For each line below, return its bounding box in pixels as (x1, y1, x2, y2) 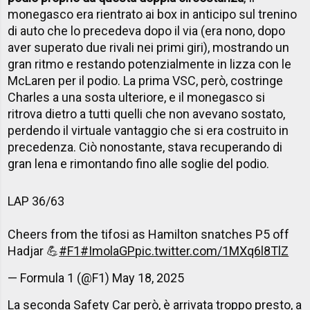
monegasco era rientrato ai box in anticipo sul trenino (8, 7, 298, 22)
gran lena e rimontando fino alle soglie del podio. (8, 156, 270, 172)
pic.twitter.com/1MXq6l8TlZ (135, 244, 289, 259)
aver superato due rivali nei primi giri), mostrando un (8, 40, 290, 55)
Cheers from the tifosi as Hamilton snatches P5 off (8, 227, 290, 242)
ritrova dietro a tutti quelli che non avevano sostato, (8, 107, 286, 122)
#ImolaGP (80, 244, 136, 259)
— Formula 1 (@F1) (8, 271, 113, 286)
